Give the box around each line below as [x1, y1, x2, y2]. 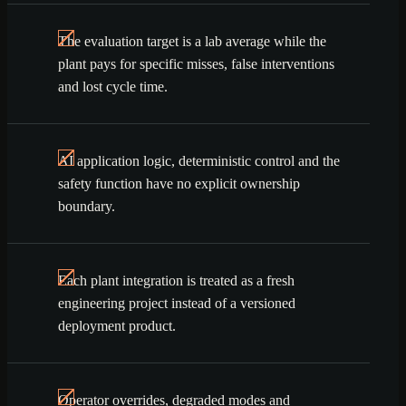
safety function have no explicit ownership [58, 176, 300, 192]
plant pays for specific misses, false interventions [58, 56, 334, 72]
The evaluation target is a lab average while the [58, 34, 326, 50]
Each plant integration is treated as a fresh [58, 273, 295, 289]
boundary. [58, 198, 115, 215]
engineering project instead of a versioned [58, 295, 295, 312]
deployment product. [58, 318, 176, 334]
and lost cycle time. [58, 79, 168, 95]
